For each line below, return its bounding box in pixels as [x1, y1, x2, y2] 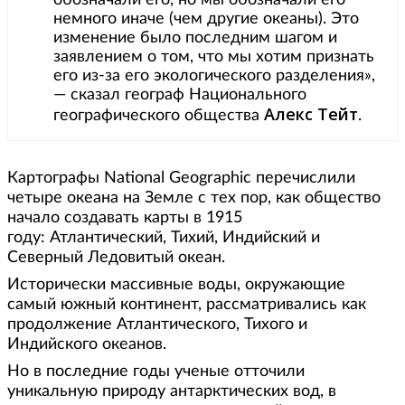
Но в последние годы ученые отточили [7, 363, 305, 380]
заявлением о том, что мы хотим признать [53, 48, 374, 65]
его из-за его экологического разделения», [53, 67, 375, 84]
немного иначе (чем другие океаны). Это [53, 10, 359, 27]
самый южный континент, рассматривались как [7, 296, 366, 313]
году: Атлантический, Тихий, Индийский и [7, 229, 320, 246]
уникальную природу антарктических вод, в [7, 382, 336, 400]
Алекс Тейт [264, 102, 358, 125]
